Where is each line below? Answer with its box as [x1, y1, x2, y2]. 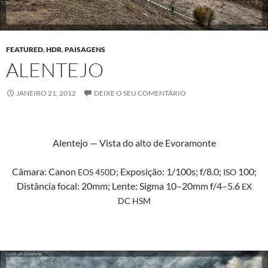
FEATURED [6, 44, 43, 54]
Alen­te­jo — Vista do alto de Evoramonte [52, 136, 216, 148]
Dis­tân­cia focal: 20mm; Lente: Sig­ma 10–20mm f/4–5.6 [16, 179, 242, 191]
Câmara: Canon [11, 165, 78, 177]
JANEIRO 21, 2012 [16, 88, 76, 98]
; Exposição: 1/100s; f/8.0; [115, 165, 223, 177]
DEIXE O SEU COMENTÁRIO [94, 88, 186, 98]
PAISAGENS [65, 44, 105, 54]
